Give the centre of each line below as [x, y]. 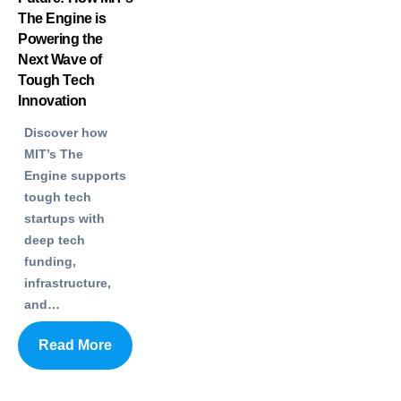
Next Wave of [60, 59]
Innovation [52, 100]
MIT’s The [54, 154]
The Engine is [62, 18]
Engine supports [75, 175]
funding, [50, 261]
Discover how [66, 132]
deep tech [55, 239]
